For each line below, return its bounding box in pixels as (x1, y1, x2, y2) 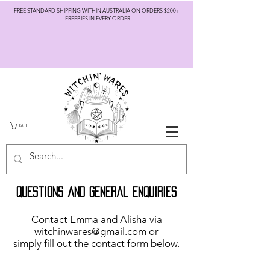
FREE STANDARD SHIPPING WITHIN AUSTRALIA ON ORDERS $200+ (13, 7, 188, 14)
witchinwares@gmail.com (34, 225, 146, 237)
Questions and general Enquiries (16, 187, 177, 197)
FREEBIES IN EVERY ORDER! (64, 14, 137, 22)
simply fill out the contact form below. (13, 237, 180, 250)
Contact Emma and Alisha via (31, 213, 162, 225)
